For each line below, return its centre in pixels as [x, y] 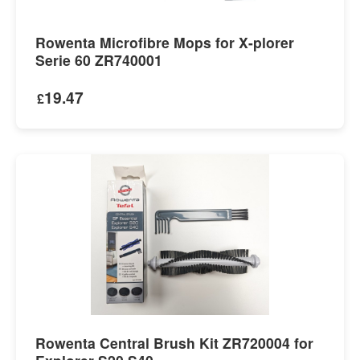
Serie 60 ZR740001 [99, 59]
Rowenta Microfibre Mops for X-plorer [165, 42]
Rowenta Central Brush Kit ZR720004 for [174, 342]
